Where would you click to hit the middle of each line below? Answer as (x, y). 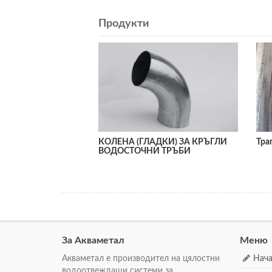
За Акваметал (93, 240)
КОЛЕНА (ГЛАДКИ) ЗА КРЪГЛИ (163, 142)
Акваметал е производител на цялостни (141, 258)
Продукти (124, 23)
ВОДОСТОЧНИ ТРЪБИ (144, 151)
